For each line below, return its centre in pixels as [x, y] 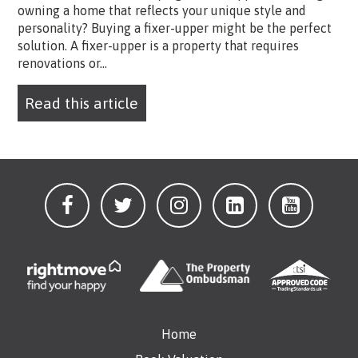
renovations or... [62, 64]
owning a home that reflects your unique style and [161, 11]
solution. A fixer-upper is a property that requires [158, 46]
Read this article [82, 103]
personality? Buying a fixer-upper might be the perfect [174, 28]
